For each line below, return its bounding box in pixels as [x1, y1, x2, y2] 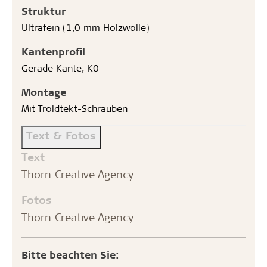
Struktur [21, 4, 66, 17]
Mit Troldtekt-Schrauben [21, 101, 128, 114]
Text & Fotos [26, 128, 96, 142]
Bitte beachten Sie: [21, 247, 119, 261]
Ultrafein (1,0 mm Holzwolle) [21, 20, 150, 33]
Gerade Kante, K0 [21, 61, 99, 74]
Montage [21, 85, 66, 98]
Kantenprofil [21, 44, 85, 58]
